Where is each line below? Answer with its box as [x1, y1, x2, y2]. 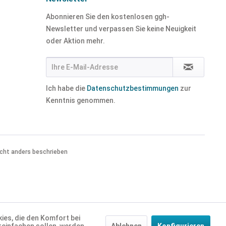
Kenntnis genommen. [46, 96, 116, 104]
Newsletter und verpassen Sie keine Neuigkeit [46, 25, 196, 33]
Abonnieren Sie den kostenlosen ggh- [46, 13, 169, 21]
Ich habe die [46, 84, 87, 92]
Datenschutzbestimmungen [87, 84, 179, 92]
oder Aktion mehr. [46, 37, 105, 45]
